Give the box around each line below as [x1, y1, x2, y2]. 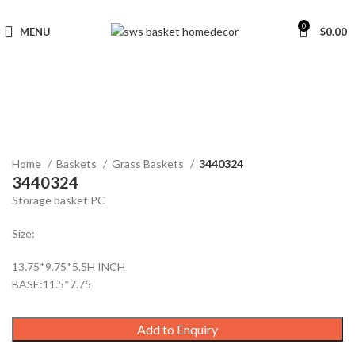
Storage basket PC [12, 193, 105, 208]
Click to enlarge [12, 123, 89, 137]
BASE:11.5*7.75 [12, 277, 91, 292]
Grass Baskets [112, 157, 186, 171]
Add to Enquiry [137, 322, 218, 338]
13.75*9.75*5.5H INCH [12, 260, 125, 274]
